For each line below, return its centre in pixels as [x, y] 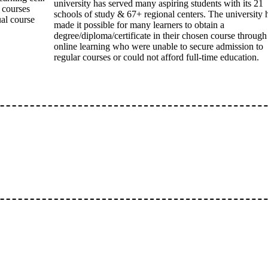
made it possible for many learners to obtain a [139, 25]
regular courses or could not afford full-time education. [156, 57]
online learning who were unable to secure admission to [159, 46]
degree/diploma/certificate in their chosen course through [160, 36]
